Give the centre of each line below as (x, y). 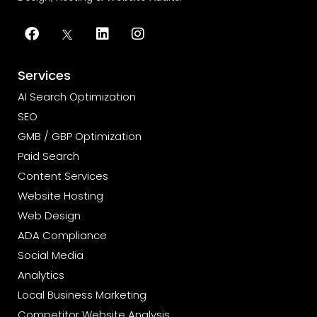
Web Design (49, 215)
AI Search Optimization (77, 96)
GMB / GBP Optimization (80, 136)
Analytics (41, 275)
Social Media (51, 255)
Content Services (63, 175)
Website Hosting (60, 195)
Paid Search (48, 156)
